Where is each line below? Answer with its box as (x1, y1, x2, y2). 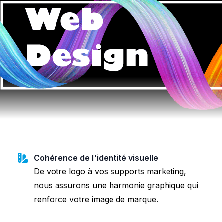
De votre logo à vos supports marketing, (34, 166, 186, 176)
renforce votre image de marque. (34, 194, 158, 204)
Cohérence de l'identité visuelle (34, 152, 158, 163)
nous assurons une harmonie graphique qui (34, 180, 198, 190)
